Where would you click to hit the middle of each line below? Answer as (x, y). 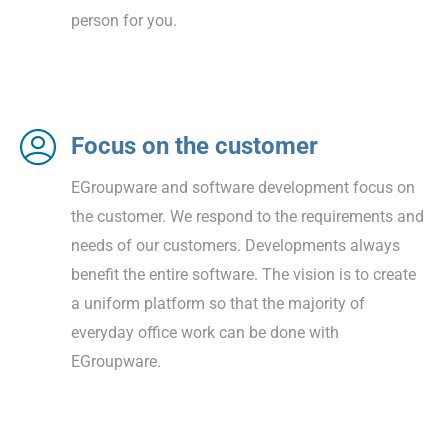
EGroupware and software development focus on (243, 187)
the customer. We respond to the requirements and (247, 216)
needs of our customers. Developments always (235, 245)
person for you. (124, 20)
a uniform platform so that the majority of (218, 303)
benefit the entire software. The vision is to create (243, 274)
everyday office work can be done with (205, 332)
